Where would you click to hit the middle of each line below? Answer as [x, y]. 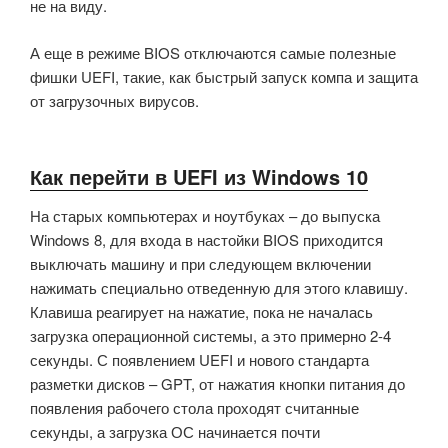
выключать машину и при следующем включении [200, 264]
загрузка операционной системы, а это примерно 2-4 [210, 336]
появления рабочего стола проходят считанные [194, 408]
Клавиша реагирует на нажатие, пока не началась [201, 312]
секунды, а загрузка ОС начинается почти [175, 432]
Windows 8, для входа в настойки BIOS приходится [206, 240]
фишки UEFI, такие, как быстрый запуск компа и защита [224, 76]
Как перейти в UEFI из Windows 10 [199, 177]
